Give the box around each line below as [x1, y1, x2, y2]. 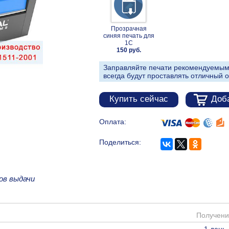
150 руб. [116, 46, 141, 54]
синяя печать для [103, 32, 154, 39]
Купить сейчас [109, 94, 168, 104]
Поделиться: [99, 138, 141, 146]
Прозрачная [110, 25, 147, 32]
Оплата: [99, 117, 126, 126]
